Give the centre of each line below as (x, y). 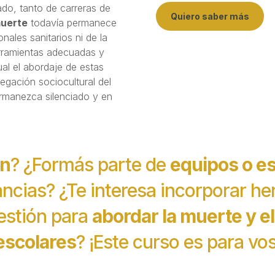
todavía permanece (72, 22)
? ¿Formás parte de (90, 164)
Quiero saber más (210, 16)
